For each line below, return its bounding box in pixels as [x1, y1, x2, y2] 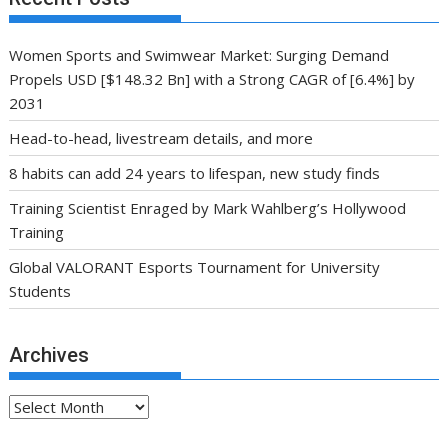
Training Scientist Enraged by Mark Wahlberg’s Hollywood [9, 197, 407, 218]
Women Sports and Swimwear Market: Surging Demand [9, 44, 390, 65]
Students [9, 280, 72, 301]
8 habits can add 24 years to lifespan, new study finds [9, 162, 381, 183]
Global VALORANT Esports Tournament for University [9, 256, 381, 277]
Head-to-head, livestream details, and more [9, 127, 314, 148]
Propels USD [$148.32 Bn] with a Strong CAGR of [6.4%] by [9, 68, 416, 89]
